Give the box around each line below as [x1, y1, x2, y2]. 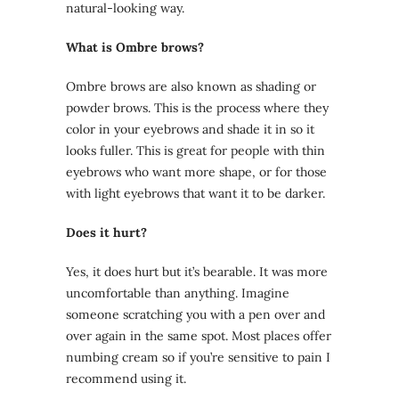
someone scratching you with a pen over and [66, 306, 325, 323]
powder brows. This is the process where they [66, 100, 329, 117]
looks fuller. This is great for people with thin [66, 142, 325, 159]
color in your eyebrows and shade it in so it [66, 121, 314, 138]
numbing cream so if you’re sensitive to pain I [66, 349, 330, 366]
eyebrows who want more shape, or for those [66, 164, 327, 181]
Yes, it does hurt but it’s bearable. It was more [66, 264, 328, 281]
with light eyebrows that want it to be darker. [66, 185, 325, 202]
